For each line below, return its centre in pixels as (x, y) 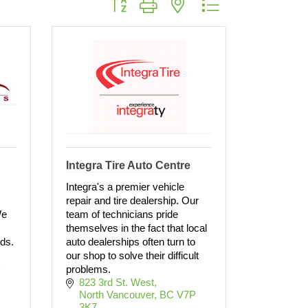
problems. (88, 269)
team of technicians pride (122, 214)
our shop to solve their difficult (132, 255)
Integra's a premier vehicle (125, 187)
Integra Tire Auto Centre (128, 165)
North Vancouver (116, 295)
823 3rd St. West (116, 282)
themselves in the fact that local (136, 228)
